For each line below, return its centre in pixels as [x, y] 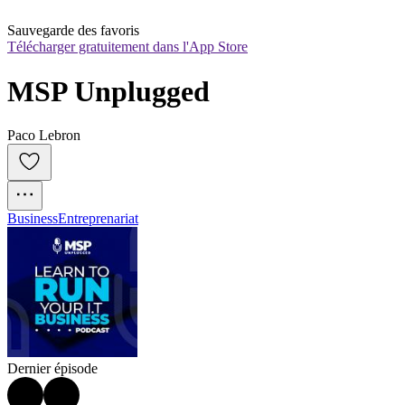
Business [33, 219]
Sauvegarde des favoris [73, 31]
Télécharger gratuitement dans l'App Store [127, 47]
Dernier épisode [52, 369]
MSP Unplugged [108, 91]
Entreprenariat [98, 219]
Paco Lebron [44, 136]
